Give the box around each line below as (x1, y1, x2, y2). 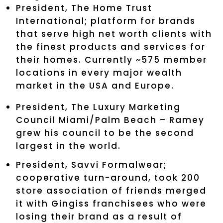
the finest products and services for (16, 40, 206, 53)
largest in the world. (16, 139, 121, 152)
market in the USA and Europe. (16, 79, 174, 92)
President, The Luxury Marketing (16, 101, 181, 113)
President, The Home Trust (16, 1, 152, 14)
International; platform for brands (16, 14, 196, 27)
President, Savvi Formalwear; (16, 158, 167, 171)
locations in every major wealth (16, 66, 182, 79)
